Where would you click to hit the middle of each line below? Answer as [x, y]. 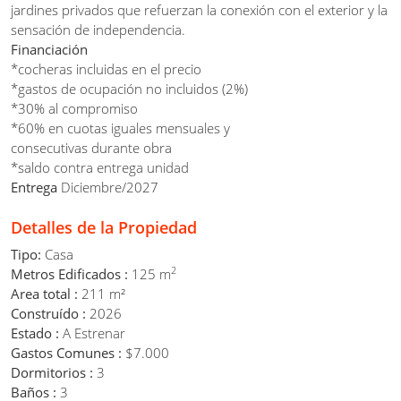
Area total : [46, 293]
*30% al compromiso [74, 108]
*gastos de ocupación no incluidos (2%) [129, 88]
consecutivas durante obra [91, 147]
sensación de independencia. [98, 29]
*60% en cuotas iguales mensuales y [120, 128]
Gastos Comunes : [68, 352]
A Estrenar [94, 333]
